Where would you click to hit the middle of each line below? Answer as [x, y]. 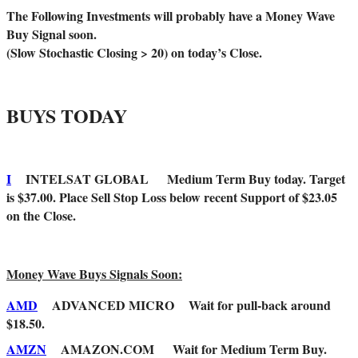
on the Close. [41, 216]
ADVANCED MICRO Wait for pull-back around [184, 305]
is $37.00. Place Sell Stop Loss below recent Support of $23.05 [172, 197]
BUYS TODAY [76, 116]
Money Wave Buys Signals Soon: [94, 274]
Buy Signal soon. [52, 34]
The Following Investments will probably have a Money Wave [171, 16]
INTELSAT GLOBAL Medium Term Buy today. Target [178, 179]
